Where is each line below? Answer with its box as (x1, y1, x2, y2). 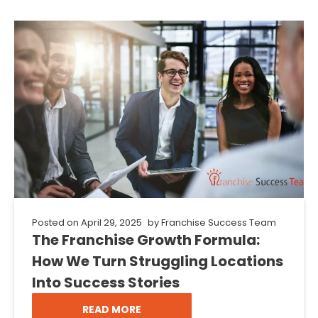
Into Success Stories (32, 273, 180, 292)
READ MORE (82, 302, 141, 317)
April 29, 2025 (81, 216, 142, 229)
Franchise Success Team (159, 216, 276, 229)
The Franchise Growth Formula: (32, 230, 260, 250)
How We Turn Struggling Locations (32, 251, 283, 271)
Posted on (32, 216, 79, 229)
